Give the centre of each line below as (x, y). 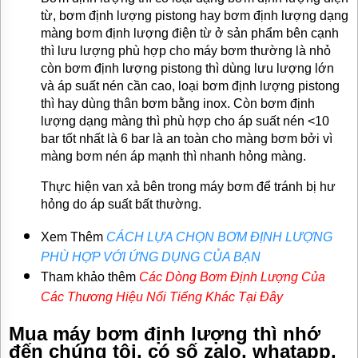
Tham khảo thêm (90, 277)
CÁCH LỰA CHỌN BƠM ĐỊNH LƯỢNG (219, 237)
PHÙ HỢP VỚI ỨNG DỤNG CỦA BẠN (151, 257)
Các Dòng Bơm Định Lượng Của (232, 277)
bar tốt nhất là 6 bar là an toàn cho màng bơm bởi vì (187, 139)
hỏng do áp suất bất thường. (121, 205)
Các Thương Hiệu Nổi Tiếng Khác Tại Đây (162, 297)
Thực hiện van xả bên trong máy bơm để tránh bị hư (188, 187)
